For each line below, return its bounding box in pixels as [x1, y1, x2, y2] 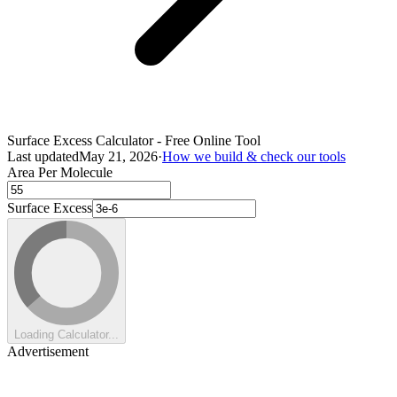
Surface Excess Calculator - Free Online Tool [7, 132, 261, 148]
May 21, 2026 [79, 148, 158, 164]
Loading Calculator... [14, 327, 119, 341]
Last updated [7, 148, 79, 164]
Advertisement [7, 343, 89, 359]
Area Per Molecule [7, 164, 113, 180]
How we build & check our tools [162, 148, 346, 164]
